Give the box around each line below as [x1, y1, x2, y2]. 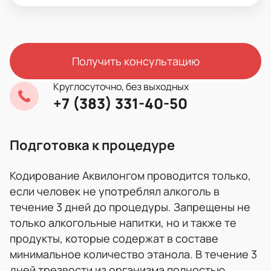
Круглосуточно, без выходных [53, 79, 189, 93]
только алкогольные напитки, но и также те [10, 215, 237, 230]
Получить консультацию [71, 53, 200, 68]
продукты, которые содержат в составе [10, 230, 218, 246]
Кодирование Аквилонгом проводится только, [10, 168, 251, 183]
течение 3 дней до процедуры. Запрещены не [10, 199, 250, 214]
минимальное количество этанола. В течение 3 [10, 246, 257, 261]
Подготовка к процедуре [10, 135, 175, 154]
